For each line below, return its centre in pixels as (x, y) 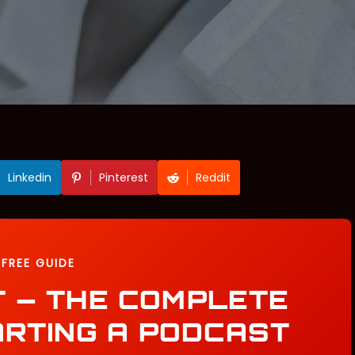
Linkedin (29, 177)
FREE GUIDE (38, 263)
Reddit (213, 177)
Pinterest (123, 177)
